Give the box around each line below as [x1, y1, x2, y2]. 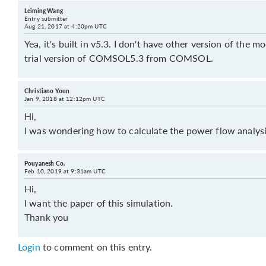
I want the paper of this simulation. [24, 196, 173, 210]
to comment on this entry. [40, 240, 153, 254]
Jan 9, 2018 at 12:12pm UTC [24, 94, 105, 103]
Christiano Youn [24, 87, 70, 95]
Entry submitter [24, 14, 68, 23]
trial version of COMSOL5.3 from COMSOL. [24, 51, 213, 65]
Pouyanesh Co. [24, 159, 65, 167]
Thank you [24, 210, 69, 224]
